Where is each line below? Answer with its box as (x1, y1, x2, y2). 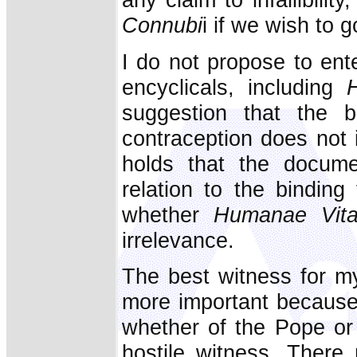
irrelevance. (122, 227, 234, 253)
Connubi (122, 13, 202, 38)
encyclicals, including (122, 74, 347, 100)
